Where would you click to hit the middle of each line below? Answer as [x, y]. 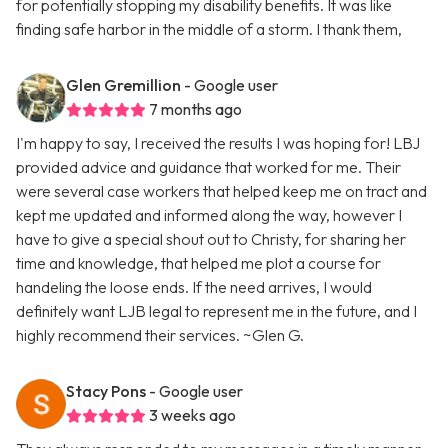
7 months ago [195, 109]
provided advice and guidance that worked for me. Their [208, 167]
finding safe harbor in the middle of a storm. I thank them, [209, 29]
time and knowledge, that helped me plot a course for [198, 263]
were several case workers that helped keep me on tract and [221, 191]
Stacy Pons [106, 391]
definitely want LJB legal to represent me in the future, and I [216, 311]
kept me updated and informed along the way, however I [209, 215]
